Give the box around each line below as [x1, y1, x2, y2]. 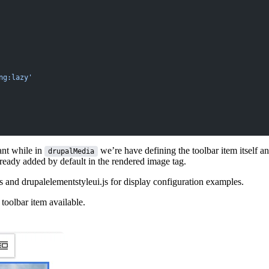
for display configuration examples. [108, 176, 244, 187]
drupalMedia [48, 147, 94, 156]
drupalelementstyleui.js [22, 176, 108, 187]
